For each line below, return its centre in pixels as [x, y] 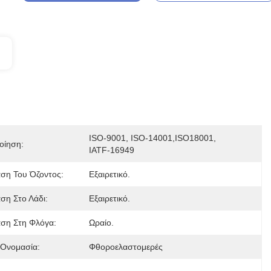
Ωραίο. [101, 223]
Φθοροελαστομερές [126, 247]
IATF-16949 [111, 150]
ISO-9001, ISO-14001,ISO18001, [152, 138]
